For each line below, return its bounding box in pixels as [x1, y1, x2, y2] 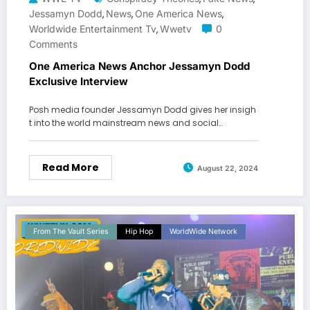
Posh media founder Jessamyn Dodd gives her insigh [29, 104, 256, 116]
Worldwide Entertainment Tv [29, 23, 156, 35]
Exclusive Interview [29, 75, 128, 89]
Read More [42, 161, 99, 175]
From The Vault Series [33, 227, 109, 237]
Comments [29, 38, 77, 51]
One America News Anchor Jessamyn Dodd [29, 60, 250, 73]
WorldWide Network [170, 227, 237, 237]
